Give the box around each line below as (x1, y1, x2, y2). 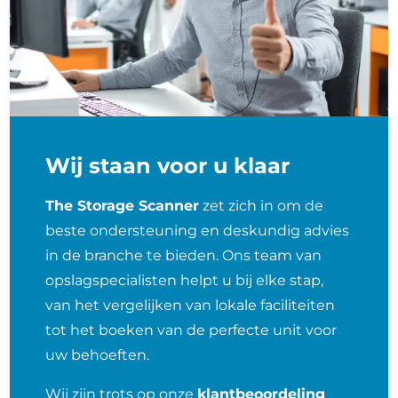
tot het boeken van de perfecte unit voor (45, 321, 338, 338)
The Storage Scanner (45, 196, 200, 214)
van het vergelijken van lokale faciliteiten (45, 296, 336, 314)
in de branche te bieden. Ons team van (45, 246, 322, 264)
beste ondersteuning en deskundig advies (45, 221, 350, 239)
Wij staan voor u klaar (45, 152, 291, 179)
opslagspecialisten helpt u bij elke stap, (45, 271, 324, 289)
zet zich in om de (199, 196, 324, 214)
